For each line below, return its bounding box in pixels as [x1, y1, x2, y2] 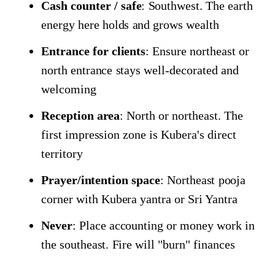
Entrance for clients [41, 44, 146, 58]
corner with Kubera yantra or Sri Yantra [41, 192, 238, 206]
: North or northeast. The [120, 108, 243, 122]
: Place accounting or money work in [72, 218, 255, 232]
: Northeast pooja [160, 172, 246, 187]
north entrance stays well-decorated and [41, 63, 239, 77]
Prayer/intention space [41, 172, 160, 187]
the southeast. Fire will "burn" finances [41, 237, 235, 251]
